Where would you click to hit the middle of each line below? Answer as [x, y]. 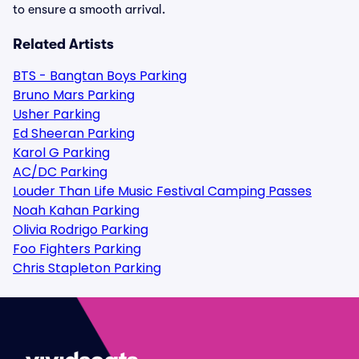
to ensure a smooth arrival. [89, 10]
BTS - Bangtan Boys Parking [100, 76]
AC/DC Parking [60, 172]
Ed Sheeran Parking [74, 133]
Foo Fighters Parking [77, 249]
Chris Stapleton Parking [87, 268]
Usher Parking [56, 114]
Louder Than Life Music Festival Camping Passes [162, 191]
